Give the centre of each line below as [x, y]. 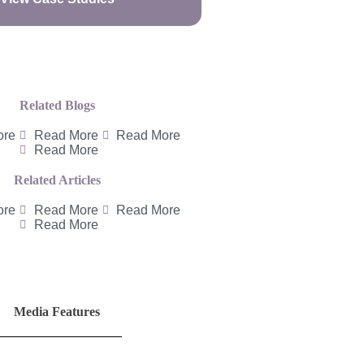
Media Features [57, 312]
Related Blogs [57, 105]
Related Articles [57, 180]
